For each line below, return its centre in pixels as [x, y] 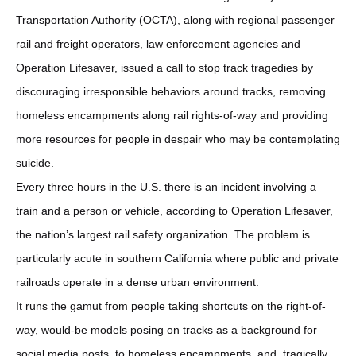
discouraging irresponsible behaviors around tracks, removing [171, 91]
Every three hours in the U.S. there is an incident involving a [166, 186]
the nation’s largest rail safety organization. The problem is [163, 234]
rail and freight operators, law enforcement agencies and [158, 43]
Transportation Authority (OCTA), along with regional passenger [175, 19]
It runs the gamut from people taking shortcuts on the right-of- [171, 306]
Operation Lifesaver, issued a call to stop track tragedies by [164, 67]
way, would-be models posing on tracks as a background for [166, 329]
